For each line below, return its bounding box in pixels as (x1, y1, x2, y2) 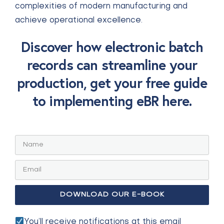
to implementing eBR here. (32, 91, 191, 110)
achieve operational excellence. (15, 16, 142, 24)
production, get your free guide (16, 73, 207, 92)
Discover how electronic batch (21, 37, 203, 56)
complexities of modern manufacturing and (15, 2, 187, 10)
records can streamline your (26, 55, 197, 74)
